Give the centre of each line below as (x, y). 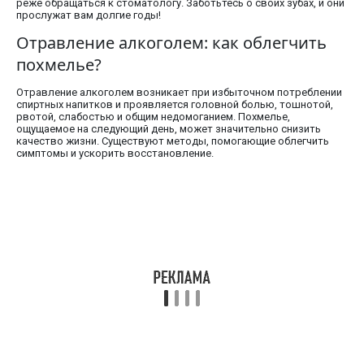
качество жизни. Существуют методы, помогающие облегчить (173, 141)
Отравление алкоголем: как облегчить (171, 43)
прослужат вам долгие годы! (89, 15)
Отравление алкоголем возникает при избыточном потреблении (179, 93)
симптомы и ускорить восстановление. (115, 154)
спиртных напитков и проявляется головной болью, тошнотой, (175, 105)
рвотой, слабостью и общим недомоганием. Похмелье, (153, 117)
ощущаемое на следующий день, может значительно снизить (169, 129)
